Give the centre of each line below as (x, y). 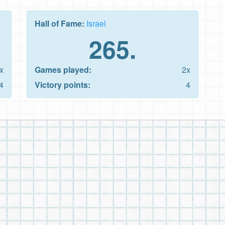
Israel (96, 23)
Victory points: (63, 84)
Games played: (63, 69)
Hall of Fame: (61, 23)
